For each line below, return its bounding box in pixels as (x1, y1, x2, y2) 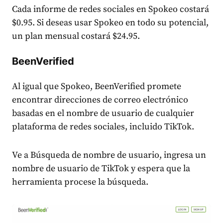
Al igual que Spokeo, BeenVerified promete (12, 81, 181, 93)
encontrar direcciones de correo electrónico (12, 94, 188, 106)
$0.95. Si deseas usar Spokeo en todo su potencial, (12, 17, 209, 29)
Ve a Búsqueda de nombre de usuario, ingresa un (12, 149, 206, 161)
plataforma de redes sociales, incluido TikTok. (12, 121, 194, 133)
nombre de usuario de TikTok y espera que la (12, 163, 190, 175)
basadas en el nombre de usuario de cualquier (12, 108, 194, 119)
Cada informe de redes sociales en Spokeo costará (12, 3, 209, 15)
